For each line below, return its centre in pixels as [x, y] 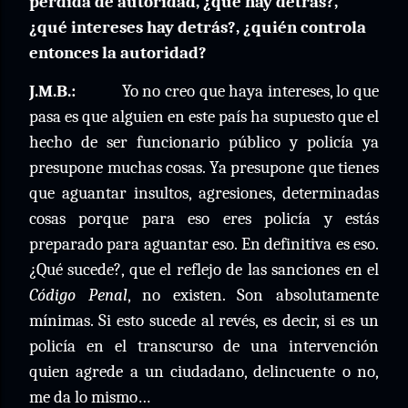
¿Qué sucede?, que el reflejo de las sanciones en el [204, 270]
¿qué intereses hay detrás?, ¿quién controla [198, 27]
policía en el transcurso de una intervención [204, 346]
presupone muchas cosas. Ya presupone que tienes [204, 168]
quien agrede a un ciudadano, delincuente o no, [204, 372]
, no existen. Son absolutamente [253, 295]
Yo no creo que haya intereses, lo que [250, 91]
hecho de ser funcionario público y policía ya [204, 142]
